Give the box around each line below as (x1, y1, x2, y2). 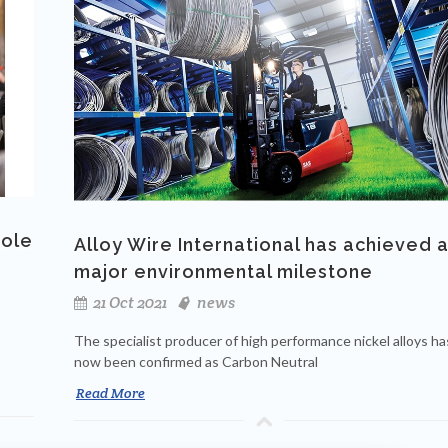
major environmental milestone (74, 261, 373, 283)
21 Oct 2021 (90, 292, 167, 314)
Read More (76, 384, 145, 403)
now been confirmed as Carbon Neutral (74, 353, 318, 371)
